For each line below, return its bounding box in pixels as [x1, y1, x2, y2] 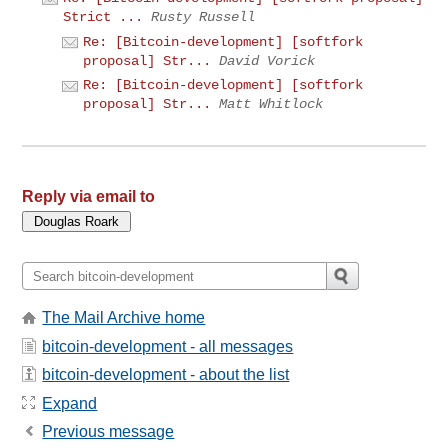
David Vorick [219, 52, 316, 69]
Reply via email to [22, 188, 156, 206]
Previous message [42, 422, 175, 440]
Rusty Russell [151, 9, 256, 26]
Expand [42, 394, 98, 412]
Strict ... [63, 9, 144, 26]
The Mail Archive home [42, 309, 206, 327]
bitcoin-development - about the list [42, 366, 290, 384]
